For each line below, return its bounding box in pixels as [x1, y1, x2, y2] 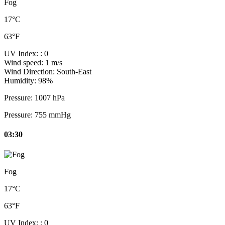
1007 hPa [35, 93, 65, 102]
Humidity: [4, 76, 38, 85]
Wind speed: [4, 58, 45, 67]
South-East [57, 67, 91, 76]
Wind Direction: [4, 67, 57, 76]
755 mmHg [35, 110, 71, 120]
